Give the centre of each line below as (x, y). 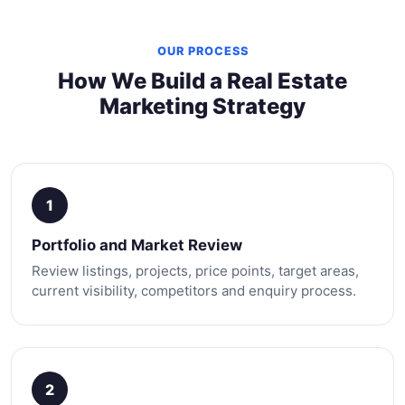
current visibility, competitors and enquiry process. (194, 290)
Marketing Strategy (202, 106)
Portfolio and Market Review (137, 245)
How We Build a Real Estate (202, 80)
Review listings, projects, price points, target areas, (195, 270)
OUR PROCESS (202, 51)
